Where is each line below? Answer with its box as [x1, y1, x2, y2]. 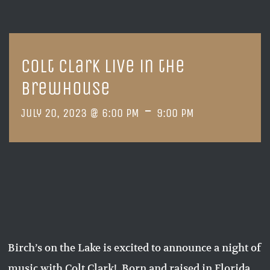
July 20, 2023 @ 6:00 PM [21, 106, 139, 121]
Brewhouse [21, 77, 110, 100]
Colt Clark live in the [21, 55, 185, 78]
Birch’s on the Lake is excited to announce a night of [8, 240, 262, 254]
